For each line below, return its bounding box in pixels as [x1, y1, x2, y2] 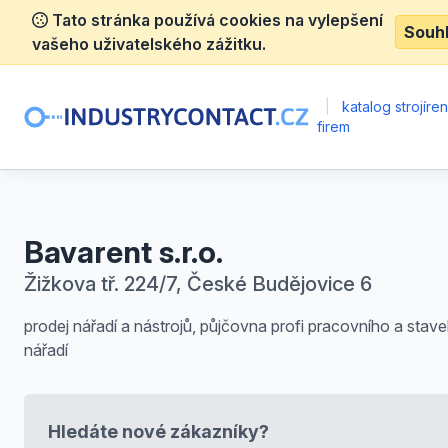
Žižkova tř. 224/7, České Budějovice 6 [24, 272, 372, 296]
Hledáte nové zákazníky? [48, 421, 269, 442]
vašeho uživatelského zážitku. [32, 34, 266, 54]
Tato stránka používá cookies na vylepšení [48, 10, 383, 30]
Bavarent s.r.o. [24, 234, 223, 270]
